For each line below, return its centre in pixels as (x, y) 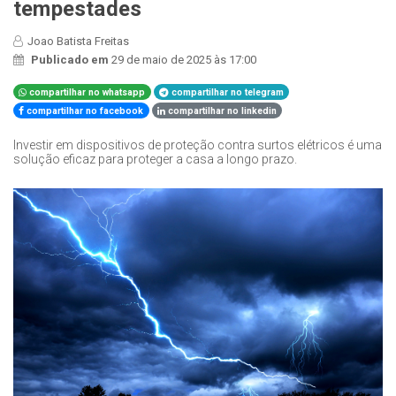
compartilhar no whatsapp (86, 92)
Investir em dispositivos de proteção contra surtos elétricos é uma (198, 145)
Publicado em (71, 59)
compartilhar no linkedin (221, 110)
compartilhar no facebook (84, 110)
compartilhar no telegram (227, 92)
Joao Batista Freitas (78, 41)
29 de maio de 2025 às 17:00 (184, 59)
